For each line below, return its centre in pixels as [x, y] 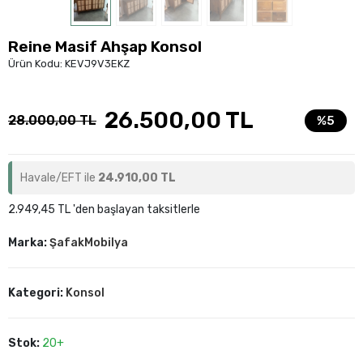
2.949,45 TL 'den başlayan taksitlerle [104, 209]
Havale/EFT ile [59, 177]
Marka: [29, 242]
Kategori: [37, 293]
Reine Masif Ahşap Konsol [105, 46]
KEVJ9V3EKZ [97, 63]
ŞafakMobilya [89, 242]
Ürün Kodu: [36, 63]
